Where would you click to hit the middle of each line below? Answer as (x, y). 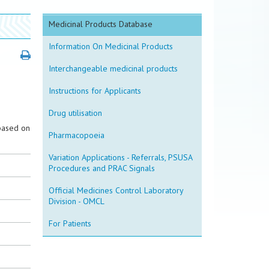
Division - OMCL (77, 201)
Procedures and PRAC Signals (102, 168)
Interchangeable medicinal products (113, 68)
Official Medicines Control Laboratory (116, 190)
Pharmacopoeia (77, 135)
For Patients (70, 223)
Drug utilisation (75, 113)
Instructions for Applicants (95, 91)
